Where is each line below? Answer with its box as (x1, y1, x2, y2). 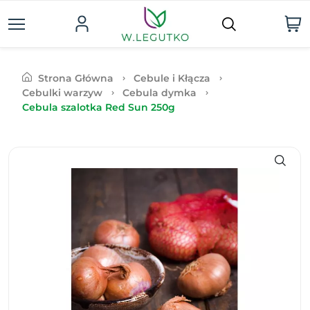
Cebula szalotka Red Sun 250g (22, 101, 175, 113)
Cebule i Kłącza (134, 72, 210, 84)
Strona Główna (38, 72, 113, 84)
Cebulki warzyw (22, 86, 102, 99)
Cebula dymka (122, 86, 197, 99)
